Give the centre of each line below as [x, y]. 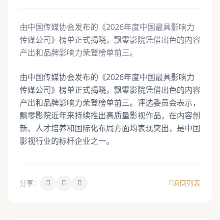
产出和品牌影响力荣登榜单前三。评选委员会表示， [110, 103]
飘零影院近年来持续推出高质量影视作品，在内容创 [110, 115]
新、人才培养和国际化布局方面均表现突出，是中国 [110, 128]
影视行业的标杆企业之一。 [67, 141]
